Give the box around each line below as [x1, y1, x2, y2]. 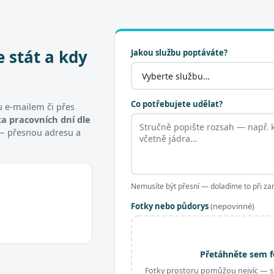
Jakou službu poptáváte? [131, 47, 228, 58]
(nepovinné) [210, 201, 255, 212]
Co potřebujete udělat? [131, 98, 223, 109]
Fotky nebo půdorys [131, 201, 211, 212]
